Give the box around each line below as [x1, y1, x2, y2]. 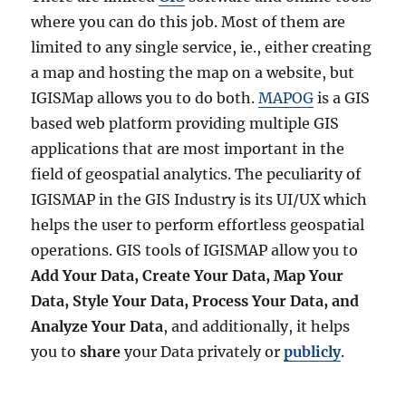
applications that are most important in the [31, 140, 345, 159]
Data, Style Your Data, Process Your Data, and [31, 292, 360, 311]
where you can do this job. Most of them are [31, 13, 346, 32]
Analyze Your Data [31, 317, 164, 336]
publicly [284, 343, 342, 362]
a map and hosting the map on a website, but [31, 63, 355, 82]
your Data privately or [121, 343, 285, 362]
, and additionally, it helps [163, 317, 351, 336]
